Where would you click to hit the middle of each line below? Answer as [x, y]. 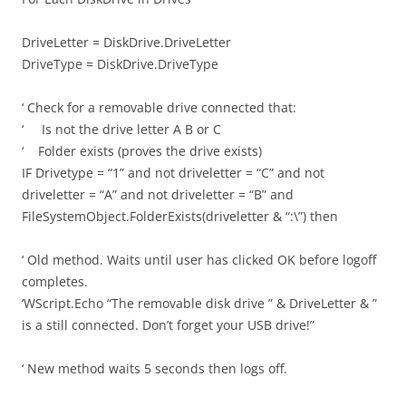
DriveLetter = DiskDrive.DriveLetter [126, 42]
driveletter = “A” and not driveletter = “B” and [158, 194]
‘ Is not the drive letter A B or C [121, 129]
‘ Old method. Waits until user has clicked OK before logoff [199, 259]
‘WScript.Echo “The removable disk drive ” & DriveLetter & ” [199, 303]
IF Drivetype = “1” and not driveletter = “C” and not [173, 172]
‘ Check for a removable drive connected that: [159, 107]
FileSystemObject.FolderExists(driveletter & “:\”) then [180, 216]
